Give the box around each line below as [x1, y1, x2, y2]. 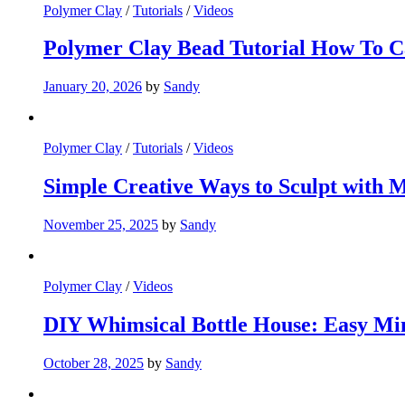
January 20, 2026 [43, 79, 142, 95]
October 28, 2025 [43, 354, 144, 371]
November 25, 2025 [43, 217, 158, 233]
